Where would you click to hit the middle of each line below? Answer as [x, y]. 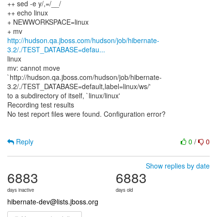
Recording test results [41, 105]
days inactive [21, 190]
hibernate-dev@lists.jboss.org [53, 201]
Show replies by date [178, 166]
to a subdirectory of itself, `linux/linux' [64, 95]
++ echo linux [28, 13]
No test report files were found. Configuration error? [86, 114]
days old [124, 190]
